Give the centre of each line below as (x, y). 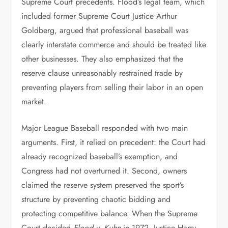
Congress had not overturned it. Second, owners (104, 171)
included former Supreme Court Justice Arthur (99, 16)
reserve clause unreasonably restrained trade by (102, 73)
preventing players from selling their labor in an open (112, 87)
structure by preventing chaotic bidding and (96, 199)
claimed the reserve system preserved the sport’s (103, 185)
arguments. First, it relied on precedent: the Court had (114, 142)
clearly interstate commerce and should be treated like (114, 45)
